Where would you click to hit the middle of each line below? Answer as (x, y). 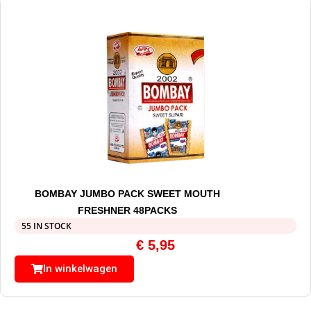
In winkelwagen (80, 269)
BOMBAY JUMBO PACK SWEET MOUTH (127, 194)
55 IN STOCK (47, 226)
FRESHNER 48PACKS (127, 211)
